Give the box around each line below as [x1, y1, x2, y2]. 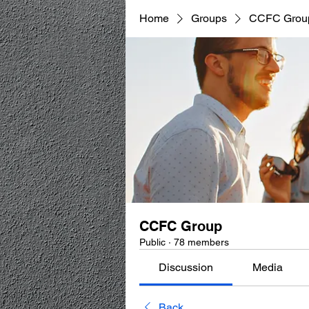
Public [139, 237, 166, 248]
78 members [174, 237, 229, 248]
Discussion [159, 261, 214, 274]
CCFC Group [139, 218, 222, 235]
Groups [191, 12, 227, 25]
